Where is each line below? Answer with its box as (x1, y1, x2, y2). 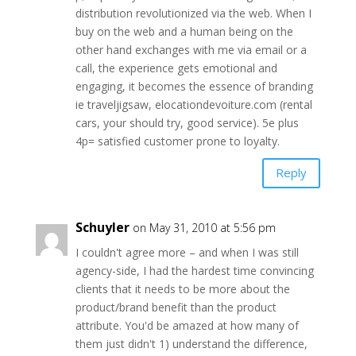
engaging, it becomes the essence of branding (75, 78, 313, 94)
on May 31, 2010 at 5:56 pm (132, 219, 276, 235)
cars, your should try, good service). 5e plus (75, 114, 299, 130)
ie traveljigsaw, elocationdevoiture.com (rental (75, 96, 312, 112)
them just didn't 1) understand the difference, (75, 335, 308, 351)
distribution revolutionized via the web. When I (75, 5, 311, 21)
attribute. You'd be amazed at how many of (75, 317, 299, 333)
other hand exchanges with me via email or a (75, 41, 307, 57)
